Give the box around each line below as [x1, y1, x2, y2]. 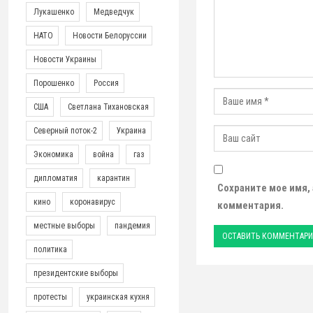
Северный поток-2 [31, 126, 98, 136]
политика [31, 245, 68, 254]
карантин [95, 173, 131, 183]
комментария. [217, 199, 284, 212]
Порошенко [31, 78, 75, 88]
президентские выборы [31, 268, 119, 278]
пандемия [112, 221, 151, 231]
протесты [31, 292, 68, 302]
